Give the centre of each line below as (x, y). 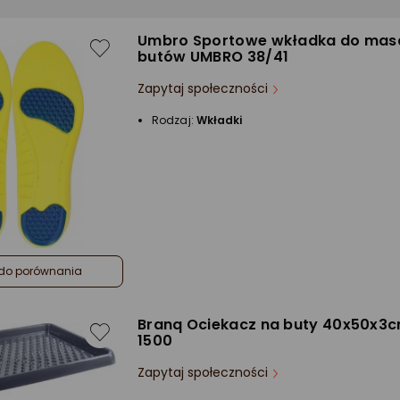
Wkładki (219, 120)
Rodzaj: (174, 120)
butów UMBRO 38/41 (213, 57)
